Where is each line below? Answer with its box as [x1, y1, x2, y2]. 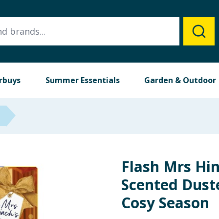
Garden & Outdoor [144, 75, 217, 86]
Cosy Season [121, 193, 209, 213]
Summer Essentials [45, 75, 120, 86]
